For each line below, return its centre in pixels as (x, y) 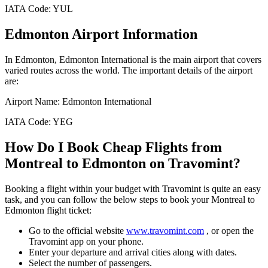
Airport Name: (33, 102)
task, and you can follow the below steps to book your (107, 199)
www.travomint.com (165, 230)
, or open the (230, 230)
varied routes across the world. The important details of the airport (129, 71)
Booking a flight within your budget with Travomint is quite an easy (133, 188)
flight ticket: (68, 210)
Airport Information (133, 34)
